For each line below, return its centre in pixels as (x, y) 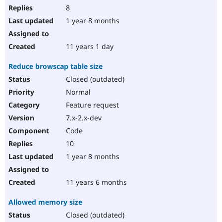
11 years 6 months (95, 182)
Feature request (91, 105)
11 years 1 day (89, 47)
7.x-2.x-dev (83, 118)
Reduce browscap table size (55, 66)
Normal (77, 92)
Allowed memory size (45, 202)
